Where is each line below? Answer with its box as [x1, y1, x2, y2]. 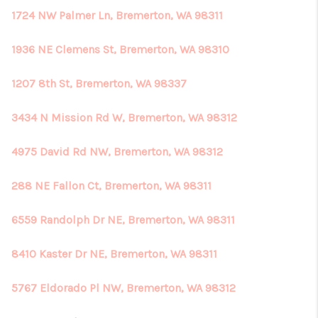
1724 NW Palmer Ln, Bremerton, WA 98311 [11, 9, 223, 22]
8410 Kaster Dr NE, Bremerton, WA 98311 [11, 247, 217, 261]
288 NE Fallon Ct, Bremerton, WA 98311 [11, 179, 212, 192]
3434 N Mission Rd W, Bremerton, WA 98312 [11, 111, 237, 124]
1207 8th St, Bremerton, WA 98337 [11, 77, 187, 90]
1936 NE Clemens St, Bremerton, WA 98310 [11, 43, 229, 56]
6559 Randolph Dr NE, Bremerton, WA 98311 [11, 213, 235, 226]
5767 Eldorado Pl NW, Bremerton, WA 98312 [11, 281, 236, 295]
